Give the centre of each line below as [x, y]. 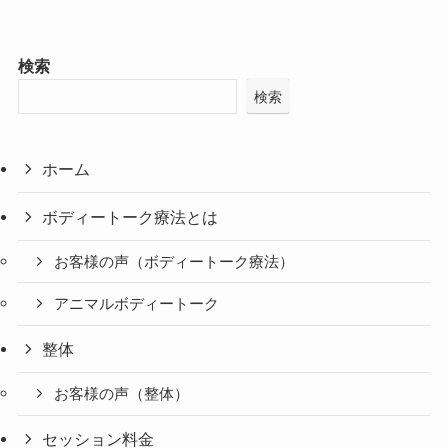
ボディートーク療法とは [130, 216]
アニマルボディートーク [137, 304]
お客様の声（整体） [122, 394]
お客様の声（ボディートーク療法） [174, 261]
